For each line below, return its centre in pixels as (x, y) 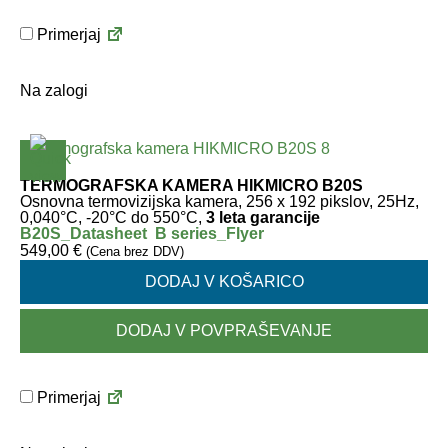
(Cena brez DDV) (135, 251)
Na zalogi (54, 90)
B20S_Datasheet (83, 233)
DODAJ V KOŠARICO (224, 281)
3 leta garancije (261, 217)
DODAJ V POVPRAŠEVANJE (224, 330)
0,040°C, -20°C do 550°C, (111, 217)
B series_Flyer (209, 233)
